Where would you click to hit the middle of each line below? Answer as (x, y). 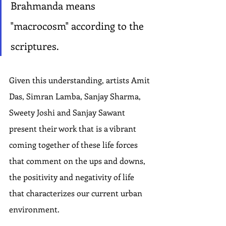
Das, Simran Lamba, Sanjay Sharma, (76, 96)
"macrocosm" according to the (78, 25)
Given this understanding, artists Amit (80, 80)
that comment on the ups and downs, (78, 161)
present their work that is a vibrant (74, 128)
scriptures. (35, 46)
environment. (34, 209)
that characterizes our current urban (77, 193)
